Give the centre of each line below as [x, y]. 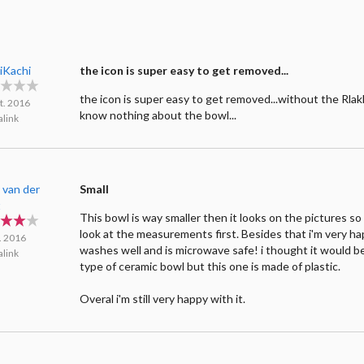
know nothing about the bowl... [158, 115]
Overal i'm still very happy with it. [163, 299]
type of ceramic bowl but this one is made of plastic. [210, 266]
